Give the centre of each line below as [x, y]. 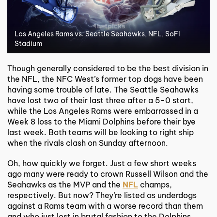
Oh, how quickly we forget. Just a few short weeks [102, 163]
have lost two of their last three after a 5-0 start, [100, 100]
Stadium [29, 43]
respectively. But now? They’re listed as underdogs [102, 195]
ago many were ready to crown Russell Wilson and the [108, 174]
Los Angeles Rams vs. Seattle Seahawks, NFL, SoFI [97, 34]
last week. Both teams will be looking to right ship [101, 132]
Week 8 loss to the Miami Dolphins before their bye [101, 121]
